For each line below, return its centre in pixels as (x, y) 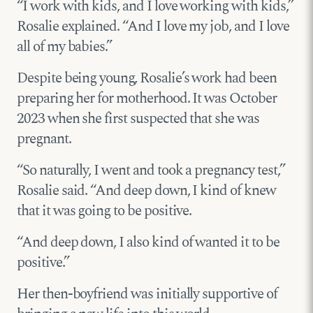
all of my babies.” (65, 46)
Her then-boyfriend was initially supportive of (147, 294)
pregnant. (44, 139)
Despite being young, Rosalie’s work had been (147, 78)
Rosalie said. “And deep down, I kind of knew (146, 190)
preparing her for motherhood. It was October (147, 98)
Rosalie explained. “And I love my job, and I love (153, 26)
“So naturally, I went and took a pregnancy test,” (151, 170)
